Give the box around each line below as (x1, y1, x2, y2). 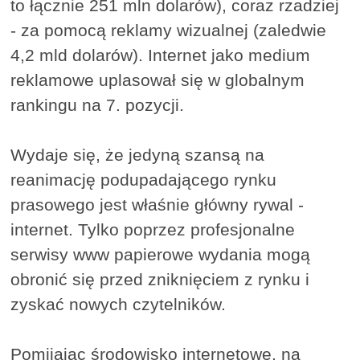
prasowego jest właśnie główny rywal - (10, 194, 305, 214)
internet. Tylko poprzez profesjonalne (10, 219, 296, 239)
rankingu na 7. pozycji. (10, 95, 185, 114)
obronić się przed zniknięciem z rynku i (10, 269, 310, 288)
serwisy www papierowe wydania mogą (10, 244, 311, 264)
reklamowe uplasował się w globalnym (10, 70, 305, 89)
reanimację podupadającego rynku (10, 170, 277, 189)
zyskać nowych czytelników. (10, 294, 227, 313)
